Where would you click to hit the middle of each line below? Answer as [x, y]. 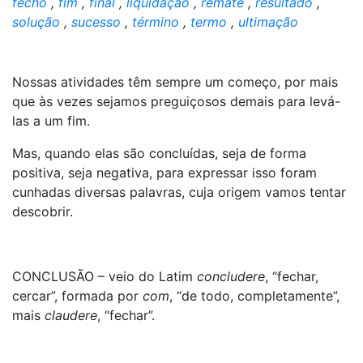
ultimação [268, 22]
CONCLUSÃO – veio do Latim [105, 276]
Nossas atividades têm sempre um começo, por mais [175, 82]
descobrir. [43, 211]
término [156, 22]
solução [36, 22]
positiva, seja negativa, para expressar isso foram [164, 173]
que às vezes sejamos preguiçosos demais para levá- [176, 101]
